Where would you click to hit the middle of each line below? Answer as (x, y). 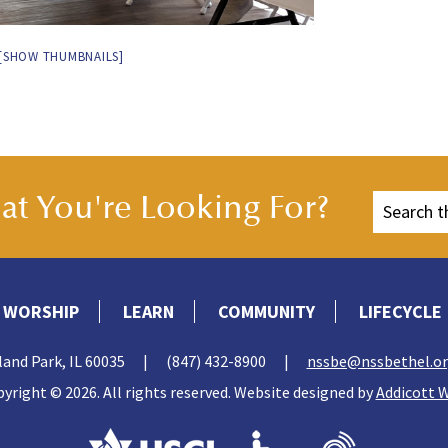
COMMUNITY (266, 311)
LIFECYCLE (400, 311)
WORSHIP (40, 311)
